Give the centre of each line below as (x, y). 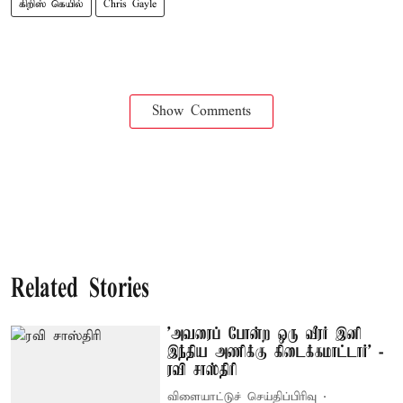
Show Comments (201, 111)
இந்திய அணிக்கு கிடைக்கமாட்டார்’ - (276, 352)
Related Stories (80, 290)
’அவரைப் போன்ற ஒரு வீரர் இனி (265, 334)
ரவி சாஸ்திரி (203, 370)
